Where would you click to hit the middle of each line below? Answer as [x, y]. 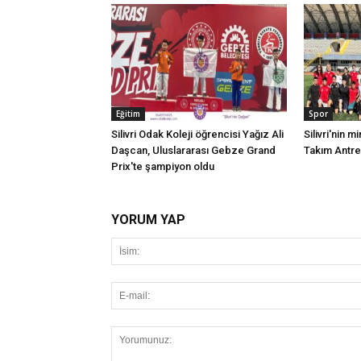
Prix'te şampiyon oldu [163, 166]
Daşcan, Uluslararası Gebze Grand [193, 150]
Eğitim [128, 113]
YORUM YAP [148, 219]
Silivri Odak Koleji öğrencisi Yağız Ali [197, 134]
